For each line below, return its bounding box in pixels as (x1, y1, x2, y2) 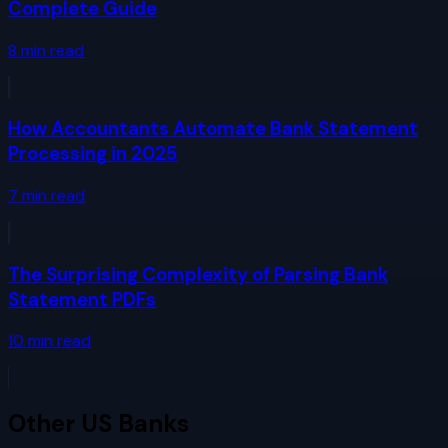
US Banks (81, 408, 189, 440)
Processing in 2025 (8, 141, 178, 167)
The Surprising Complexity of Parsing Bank (8, 261, 388, 287)
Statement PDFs (8, 286, 156, 312)
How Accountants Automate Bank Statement (8, 116, 418, 142)
